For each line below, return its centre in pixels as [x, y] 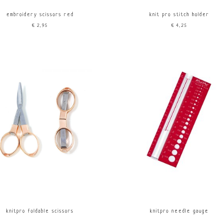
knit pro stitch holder [179, 15]
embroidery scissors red [40, 15]
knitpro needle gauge [179, 212]
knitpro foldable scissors [40, 212]
